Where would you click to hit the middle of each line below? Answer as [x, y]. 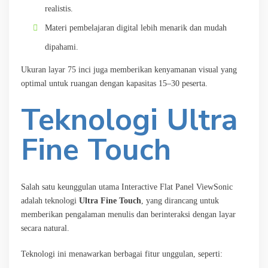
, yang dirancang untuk [180, 200]
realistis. [59, 8]
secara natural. [45, 228]
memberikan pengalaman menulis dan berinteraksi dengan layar [128, 214]
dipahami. [62, 47]
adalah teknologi [50, 200]
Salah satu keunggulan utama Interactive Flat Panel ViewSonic [127, 187]
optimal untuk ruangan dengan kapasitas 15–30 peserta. [114, 83]
